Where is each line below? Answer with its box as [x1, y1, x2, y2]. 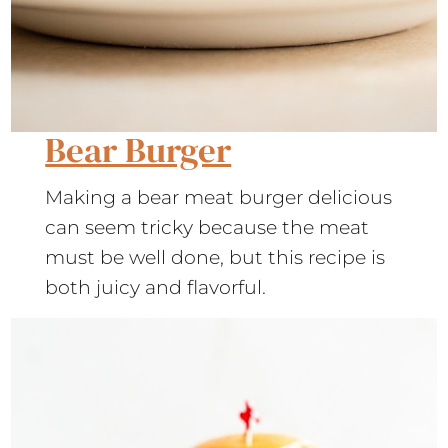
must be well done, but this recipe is [45, 245, 386, 269]
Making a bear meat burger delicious [45, 185, 393, 209]
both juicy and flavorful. [45, 275, 272, 299]
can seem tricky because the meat [45, 215, 370, 239]
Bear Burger [45, 125, 232, 174]
